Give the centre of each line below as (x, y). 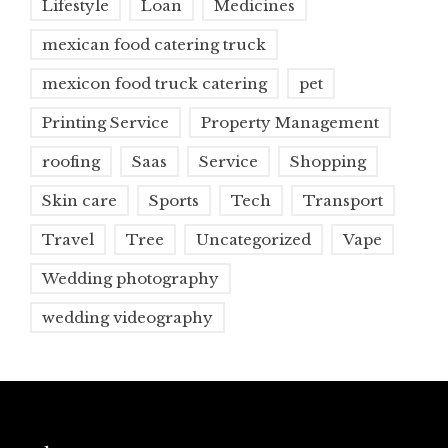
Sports (174, 201)
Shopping (328, 162)
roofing (71, 162)
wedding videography (127, 318)
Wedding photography (130, 279)
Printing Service (105, 123)
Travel (68, 240)
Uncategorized (253, 240)
